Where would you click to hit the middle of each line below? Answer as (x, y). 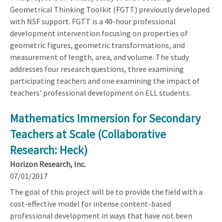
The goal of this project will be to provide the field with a (106, 192)
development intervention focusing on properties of (99, 33)
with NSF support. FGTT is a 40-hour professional (93, 21)
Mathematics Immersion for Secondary (105, 118)
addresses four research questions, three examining (97, 69)
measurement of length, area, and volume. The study (99, 57)
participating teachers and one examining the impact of (105, 81)
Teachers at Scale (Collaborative (88, 134)
